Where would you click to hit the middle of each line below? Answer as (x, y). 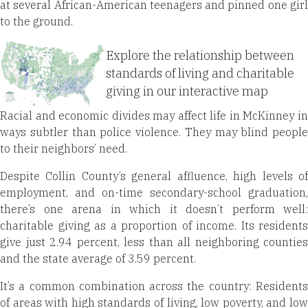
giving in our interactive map (187, 91)
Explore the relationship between (200, 56)
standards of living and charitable (200, 74)
